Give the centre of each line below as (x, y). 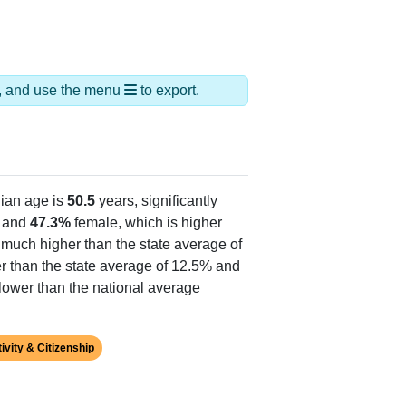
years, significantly (156, 201)
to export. (168, 91)
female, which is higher (146, 223)
